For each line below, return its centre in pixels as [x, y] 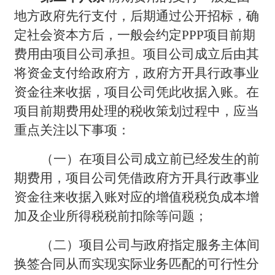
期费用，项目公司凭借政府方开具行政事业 [137, 178]
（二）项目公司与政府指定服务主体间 [150, 245]
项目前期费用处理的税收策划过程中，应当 [137, 111]
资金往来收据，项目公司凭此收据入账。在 [137, 92]
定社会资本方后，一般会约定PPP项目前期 [135, 35]
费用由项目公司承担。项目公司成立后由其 [137, 54]
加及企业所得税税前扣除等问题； [111, 216]
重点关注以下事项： [72, 130]
